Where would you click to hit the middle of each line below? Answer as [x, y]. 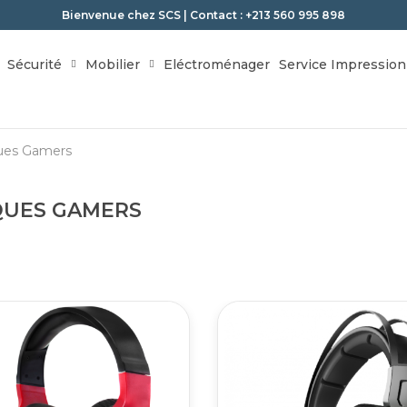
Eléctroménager [216, 64]
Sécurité [34, 64]
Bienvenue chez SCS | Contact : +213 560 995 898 [203, 15]
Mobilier [112, 64]
